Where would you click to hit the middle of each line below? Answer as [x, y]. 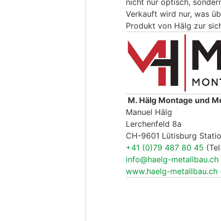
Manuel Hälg [149, 112]
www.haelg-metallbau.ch [172, 171]
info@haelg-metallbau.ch [172, 160]
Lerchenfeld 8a [154, 124]
